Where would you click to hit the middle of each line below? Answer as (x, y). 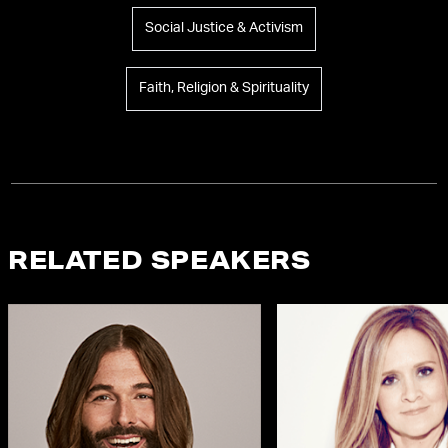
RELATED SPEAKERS (159, 263)
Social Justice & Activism (224, 28)
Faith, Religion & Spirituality (224, 88)
